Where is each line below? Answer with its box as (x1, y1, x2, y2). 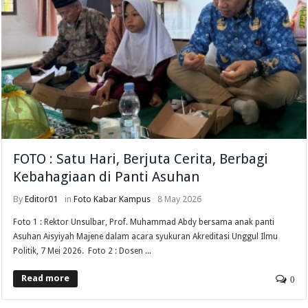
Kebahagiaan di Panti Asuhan (13, 168, 200, 186)
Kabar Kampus (93, 194, 151, 205)
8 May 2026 (157, 194, 202, 205)
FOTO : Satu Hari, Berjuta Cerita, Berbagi (13, 151, 269, 168)
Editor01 (25, 194, 58, 205)
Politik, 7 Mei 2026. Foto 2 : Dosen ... (13, 246, 152, 256)
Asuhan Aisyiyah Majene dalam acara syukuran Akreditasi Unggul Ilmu (13, 232, 278, 242)
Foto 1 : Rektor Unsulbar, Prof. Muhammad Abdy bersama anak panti (13, 217, 275, 228)
